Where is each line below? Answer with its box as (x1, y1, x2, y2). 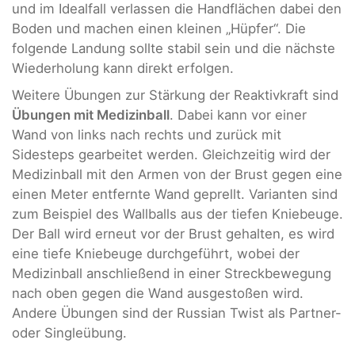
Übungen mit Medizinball (12, 106, 170, 123)
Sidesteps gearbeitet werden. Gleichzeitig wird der (12, 146, 330, 162)
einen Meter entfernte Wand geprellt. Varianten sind (12, 185, 338, 202)
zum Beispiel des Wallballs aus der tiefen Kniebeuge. (12, 205, 343, 222)
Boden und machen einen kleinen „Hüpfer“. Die (12, 21, 306, 37)
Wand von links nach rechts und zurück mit (12, 126, 281, 143)
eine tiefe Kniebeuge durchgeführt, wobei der (12, 245, 300, 261)
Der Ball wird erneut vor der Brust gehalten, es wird (12, 225, 334, 242)
